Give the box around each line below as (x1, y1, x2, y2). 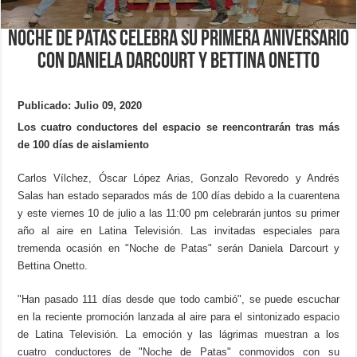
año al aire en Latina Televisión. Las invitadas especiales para (18, 224, 339, 237)
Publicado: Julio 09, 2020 (18, 99, 143, 112)
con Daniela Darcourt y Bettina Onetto (37, 50, 320, 73)
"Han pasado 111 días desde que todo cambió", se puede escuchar (18, 292, 339, 305)
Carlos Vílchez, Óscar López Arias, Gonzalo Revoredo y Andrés (18, 171, 339, 184)
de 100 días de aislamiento (18, 138, 150, 151)
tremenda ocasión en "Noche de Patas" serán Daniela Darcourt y (18, 241, 339, 254)
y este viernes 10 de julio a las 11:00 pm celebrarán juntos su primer (18, 206, 339, 219)
